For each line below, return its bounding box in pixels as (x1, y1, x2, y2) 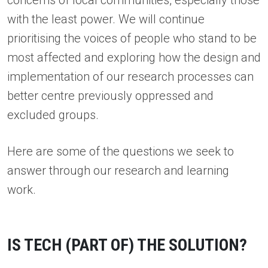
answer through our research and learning (7, 163, 229, 178)
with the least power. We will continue (7, 12, 205, 27)
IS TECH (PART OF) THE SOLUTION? (7, 234, 247, 255)
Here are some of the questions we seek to (7, 144, 234, 159)
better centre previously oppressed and (7, 89, 214, 103)
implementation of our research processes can (7, 69, 254, 84)
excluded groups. (7, 108, 99, 123)
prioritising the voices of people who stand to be (7, 31, 257, 46)
